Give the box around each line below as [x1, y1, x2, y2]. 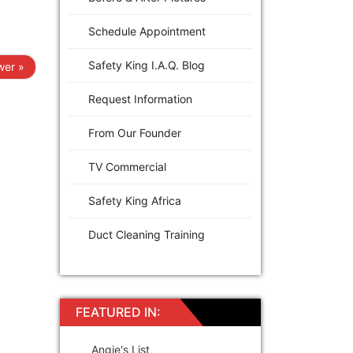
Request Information [88, 91, 192, 106]
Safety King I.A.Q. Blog [88, 58, 205, 72]
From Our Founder [88, 125, 181, 139]
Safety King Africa [88, 193, 181, 207]
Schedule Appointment [88, 24, 206, 38]
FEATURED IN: [76, 303, 161, 320]
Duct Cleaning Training [88, 227, 205, 241]
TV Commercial [88, 159, 166, 173]
